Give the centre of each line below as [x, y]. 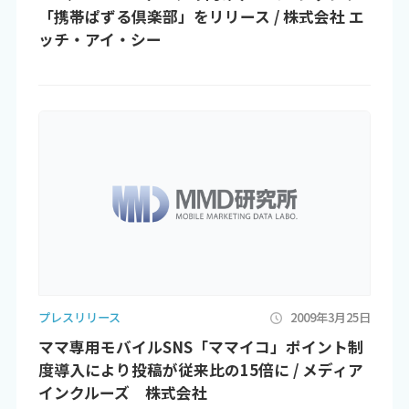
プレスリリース [79, 318]
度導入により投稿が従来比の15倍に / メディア [200, 369]
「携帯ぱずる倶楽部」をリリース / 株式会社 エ [201, 16]
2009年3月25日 [331, 318]
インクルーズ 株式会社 [122, 392]
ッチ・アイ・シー [100, 39]
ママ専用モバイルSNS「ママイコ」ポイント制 [200, 346]
